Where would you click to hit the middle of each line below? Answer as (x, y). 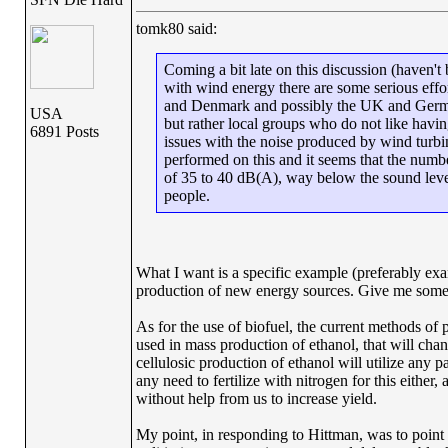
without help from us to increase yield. (256, 398)
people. (187, 195)
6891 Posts (64, 131)
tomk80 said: (176, 28)
